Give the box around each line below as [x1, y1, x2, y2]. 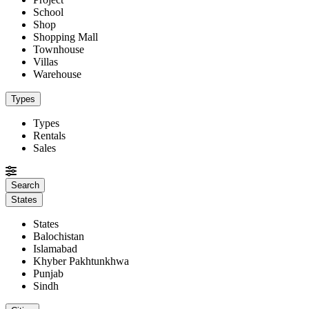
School [33, 6, 63, 18]
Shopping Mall [33, 30, 98, 43]
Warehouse [33, 68, 81, 80]
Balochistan [33, 230, 84, 242]
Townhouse [33, 43, 84, 55]
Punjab [33, 267, 63, 279]
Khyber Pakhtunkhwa [33, 255, 129, 267]
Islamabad [33, 242, 77, 255]
